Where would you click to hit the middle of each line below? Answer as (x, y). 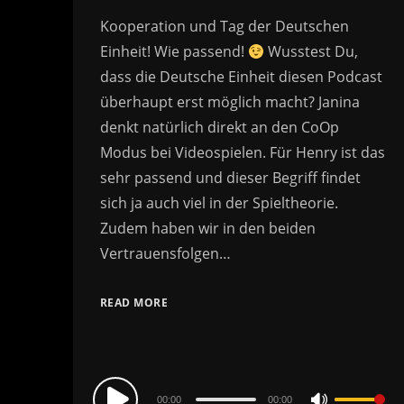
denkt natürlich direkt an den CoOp (219, 128)
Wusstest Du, (311, 52)
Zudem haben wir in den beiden (207, 229)
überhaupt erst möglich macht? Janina (230, 102)
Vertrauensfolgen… (165, 254)
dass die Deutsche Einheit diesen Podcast (241, 77)
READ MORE (134, 303)
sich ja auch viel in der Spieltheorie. (219, 203)
